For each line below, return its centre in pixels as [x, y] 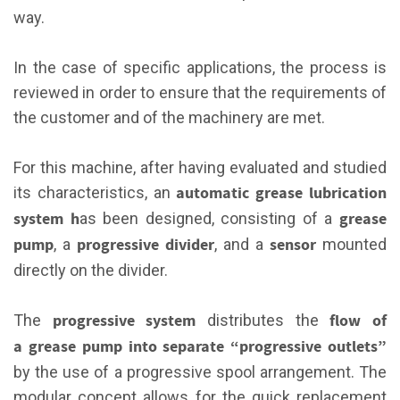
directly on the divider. [91, 270]
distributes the [269, 320]
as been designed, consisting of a [209, 218]
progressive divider [146, 245]
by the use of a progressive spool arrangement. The [200, 371]
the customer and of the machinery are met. [169, 117]
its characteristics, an [95, 192]
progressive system [130, 321]
